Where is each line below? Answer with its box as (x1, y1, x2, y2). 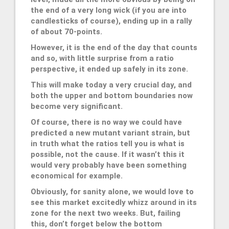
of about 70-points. (31, 27, 102, 36)
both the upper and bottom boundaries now (31, 90, 193, 100)
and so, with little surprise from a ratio (31, 53, 174, 63)
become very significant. (31, 101, 123, 111)
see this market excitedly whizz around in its (31, 197, 197, 207)
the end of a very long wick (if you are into (31, 5, 187, 15)
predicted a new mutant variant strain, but (31, 128, 190, 138)
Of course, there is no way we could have (31, 117, 182, 127)
